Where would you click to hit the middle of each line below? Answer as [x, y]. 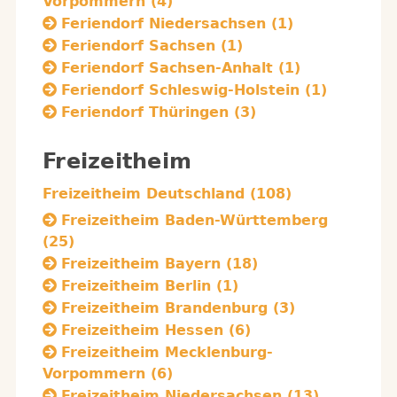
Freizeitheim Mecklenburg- [167, 352]
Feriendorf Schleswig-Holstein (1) [194, 90]
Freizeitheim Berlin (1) [150, 286]
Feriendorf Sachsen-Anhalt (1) [181, 68]
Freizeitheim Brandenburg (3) [178, 308]
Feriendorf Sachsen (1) [152, 46]
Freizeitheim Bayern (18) [160, 264]
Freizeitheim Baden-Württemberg [195, 220]
